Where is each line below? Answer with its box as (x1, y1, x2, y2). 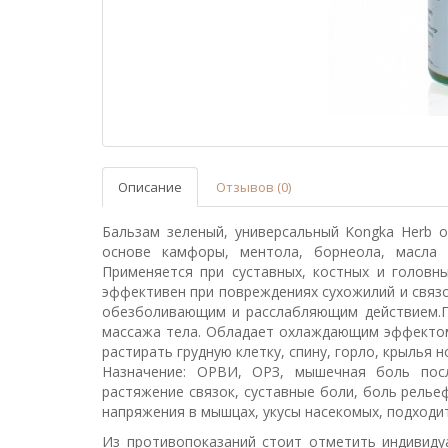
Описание (118, 178, 182, 196)
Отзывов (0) (216, 178, 291, 196)
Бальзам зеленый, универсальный (102, 222, 339, 241)
